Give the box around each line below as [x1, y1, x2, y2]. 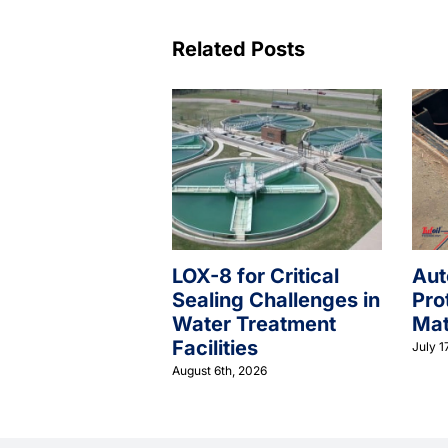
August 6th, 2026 [172, 363, 267, 379]
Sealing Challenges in [172, 287, 380, 312]
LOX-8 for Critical [172, 263, 339, 288]
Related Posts [172, 37, 305, 62]
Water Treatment [172, 311, 336, 336]
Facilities [172, 335, 258, 360]
